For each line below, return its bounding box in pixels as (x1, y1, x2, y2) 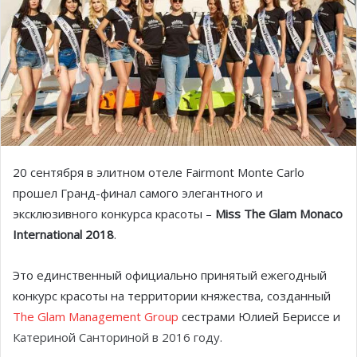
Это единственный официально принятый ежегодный (13, 267, 327, 284)
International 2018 (13, 226, 114, 243)
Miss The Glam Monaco (215, 206, 343, 222)
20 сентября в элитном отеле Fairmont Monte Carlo (13, 164, 304, 181)
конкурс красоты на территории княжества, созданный (13, 288, 331, 304)
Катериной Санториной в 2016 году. (13, 329, 222, 346)
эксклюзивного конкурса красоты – (13, 206, 215, 222)
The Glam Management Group (13, 308, 178, 325)
